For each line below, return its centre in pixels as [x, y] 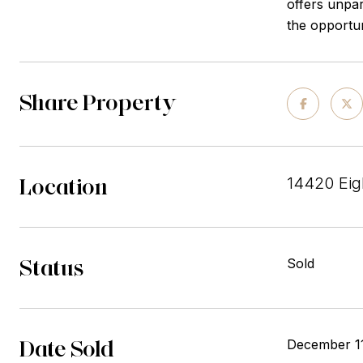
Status [52, 267]
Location [64, 186]
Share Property [98, 102]
